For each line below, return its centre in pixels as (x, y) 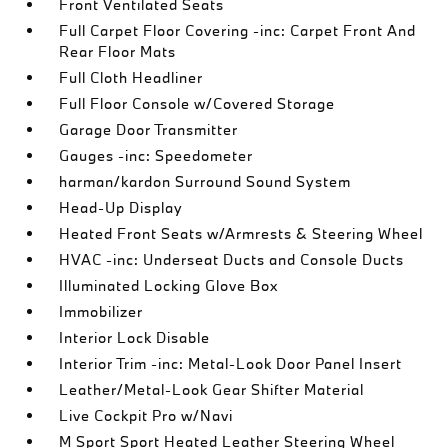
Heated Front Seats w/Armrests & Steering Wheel (241, 233)
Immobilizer (101, 311)
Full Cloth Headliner (131, 77)
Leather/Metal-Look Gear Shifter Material (212, 389)
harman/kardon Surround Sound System (205, 181)
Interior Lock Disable (135, 337)
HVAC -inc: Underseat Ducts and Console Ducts (232, 259)
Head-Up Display (121, 207)
